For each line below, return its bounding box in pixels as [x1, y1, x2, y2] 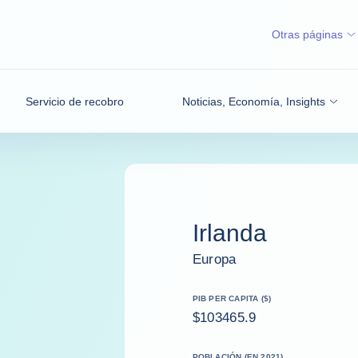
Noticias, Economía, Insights [182, 94, 325, 108]
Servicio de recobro [26, 94, 124, 108]
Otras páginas [272, 28, 343, 41]
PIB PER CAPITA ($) [193, 293, 272, 303]
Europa [193, 251, 237, 267]
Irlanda [193, 219, 267, 246]
